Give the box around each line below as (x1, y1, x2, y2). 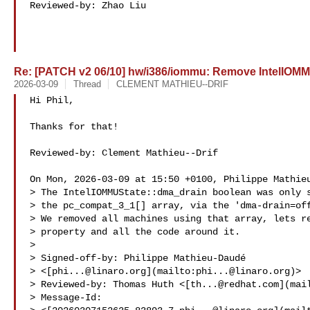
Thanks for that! (30, 121, 118, 132)
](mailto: (146, 266, 196, 277)
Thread (73, 79, 101, 89)
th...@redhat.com (190, 279, 279, 290)
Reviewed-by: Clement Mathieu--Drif (30, 147, 224, 158)
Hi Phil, (30, 95, 74, 106)
